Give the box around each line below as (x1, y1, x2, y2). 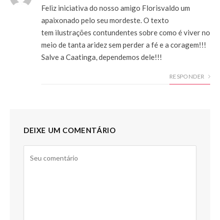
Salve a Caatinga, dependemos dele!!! (41, 52, 162, 61)
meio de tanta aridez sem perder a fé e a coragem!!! (41, 40, 206, 49)
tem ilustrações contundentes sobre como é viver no (41, 27, 210, 37)
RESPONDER (169, 72, 206, 80)
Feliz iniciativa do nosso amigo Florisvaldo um (41, 3, 190, 12)
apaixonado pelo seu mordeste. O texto (41, 15, 169, 25)
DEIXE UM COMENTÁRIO (24, 125, 116, 135)
